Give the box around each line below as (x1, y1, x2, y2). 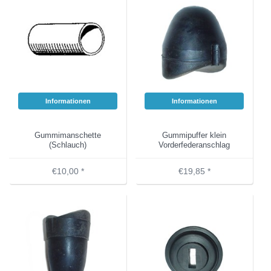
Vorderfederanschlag (158, 140, 230, 149)
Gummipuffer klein (162, 131, 226, 140)
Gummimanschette (34, 131, 101, 140)
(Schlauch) (49, 140, 87, 149)
